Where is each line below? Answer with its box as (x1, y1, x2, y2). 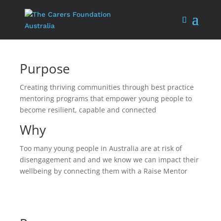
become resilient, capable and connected (20, 105, 156, 114)
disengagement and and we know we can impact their (20, 155, 199, 164)
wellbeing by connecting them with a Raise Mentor (20, 166, 187, 176)
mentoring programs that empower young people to (20, 94, 192, 103)
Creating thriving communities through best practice (20, 82, 194, 92)
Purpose (20, 60, 70, 77)
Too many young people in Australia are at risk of (20, 144, 182, 153)
